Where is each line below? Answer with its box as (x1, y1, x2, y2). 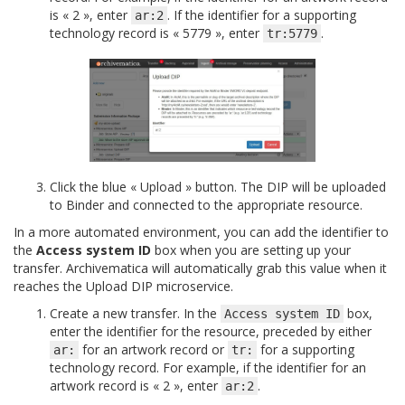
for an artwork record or (79, 341, 228, 359)
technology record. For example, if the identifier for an (50, 359, 366, 377)
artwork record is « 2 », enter (50, 377, 221, 395)
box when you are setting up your (151, 241, 351, 259)
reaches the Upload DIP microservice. (14, 278, 233, 296)
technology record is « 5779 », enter (50, 24, 263, 42)
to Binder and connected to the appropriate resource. (50, 196, 363, 214)
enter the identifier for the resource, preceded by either (50, 323, 372, 341)
